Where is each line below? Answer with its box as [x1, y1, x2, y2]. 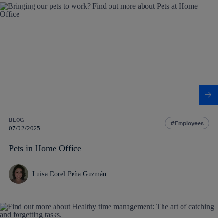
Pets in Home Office [9, 143, 81, 153]
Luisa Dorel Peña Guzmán [32, 170, 107, 178]
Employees [175, 119, 204, 127]
